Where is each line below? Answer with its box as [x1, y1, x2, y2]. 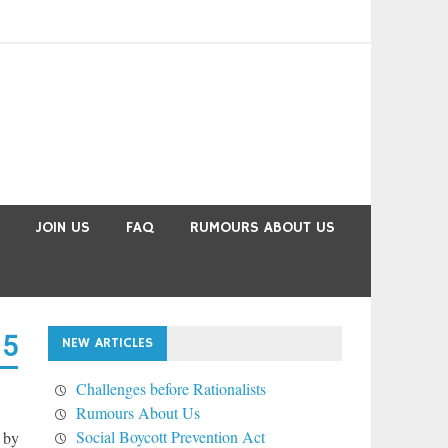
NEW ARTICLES [61, 334, 153, 353]
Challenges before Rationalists [75, 378, 266, 400]
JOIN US [35, 218, 90, 238]
